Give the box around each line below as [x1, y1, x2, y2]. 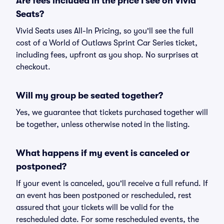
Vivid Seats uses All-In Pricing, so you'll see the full [16, 26, 193, 35]
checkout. [16, 62, 50, 71]
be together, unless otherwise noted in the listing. [16, 120, 190, 129]
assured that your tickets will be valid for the [16, 203, 173, 212]
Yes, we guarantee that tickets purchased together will [16, 108, 208, 117]
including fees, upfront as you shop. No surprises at [16, 50, 198, 59]
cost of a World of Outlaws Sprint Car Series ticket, [16, 38, 197, 47]
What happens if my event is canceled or [16, 148, 189, 158]
